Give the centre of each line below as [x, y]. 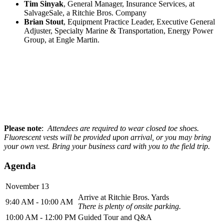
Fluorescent [23, 137]
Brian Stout [44, 21]
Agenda [20, 165]
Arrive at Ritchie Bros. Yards [123, 197]
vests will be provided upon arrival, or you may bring [127, 137]
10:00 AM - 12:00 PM [41, 217]
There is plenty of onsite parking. [130, 206]
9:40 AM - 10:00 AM [39, 202]
